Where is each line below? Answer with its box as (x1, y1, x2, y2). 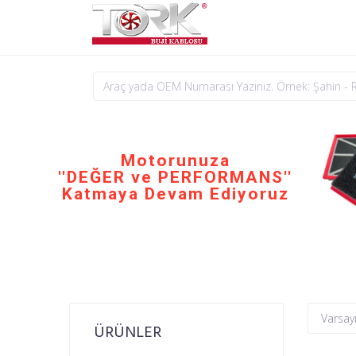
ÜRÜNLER (94, 319, 161, 346)
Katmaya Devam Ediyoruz (61, 184, 289, 203)
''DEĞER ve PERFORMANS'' (58, 167, 292, 187)
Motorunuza (120, 150, 230, 170)
